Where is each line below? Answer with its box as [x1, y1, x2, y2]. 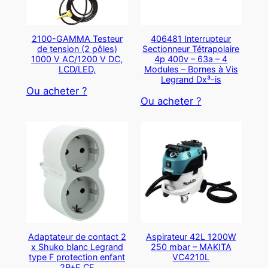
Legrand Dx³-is [160, 74, 221, 85]
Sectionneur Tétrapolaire [142, 44, 240, 54]
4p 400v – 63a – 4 [154, 54, 228, 65]
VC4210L [172, 251, 210, 262]
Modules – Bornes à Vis [144, 64, 238, 75]
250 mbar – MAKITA [150, 241, 232, 252]
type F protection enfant [29, 251, 126, 262]
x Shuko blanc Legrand [31, 241, 123, 252]
